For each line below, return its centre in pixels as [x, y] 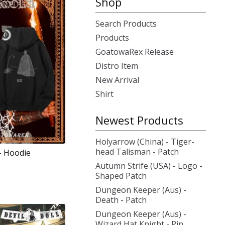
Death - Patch [121, 200]
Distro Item [117, 66]
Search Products [126, 24]
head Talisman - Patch [137, 152]
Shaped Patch [121, 176]
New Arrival [117, 80]
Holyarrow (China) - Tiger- [145, 142]
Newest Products [139, 120]
